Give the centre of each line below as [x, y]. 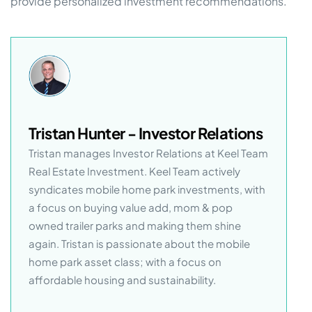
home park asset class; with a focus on [125, 261]
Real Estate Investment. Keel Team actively [134, 171]
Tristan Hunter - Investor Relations [146, 133]
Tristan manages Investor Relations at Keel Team [148, 153]
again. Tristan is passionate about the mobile [139, 243]
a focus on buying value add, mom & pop [131, 207]
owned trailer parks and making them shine [135, 225]
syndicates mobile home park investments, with [147, 189]
